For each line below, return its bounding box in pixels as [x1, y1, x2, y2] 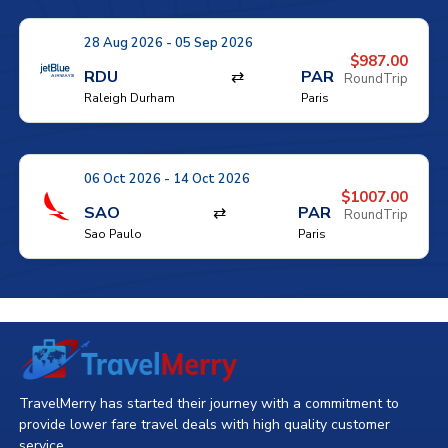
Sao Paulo [83, 225, 142, 242]
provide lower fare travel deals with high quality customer [18, 414, 390, 434]
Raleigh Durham [83, 89, 175, 106]
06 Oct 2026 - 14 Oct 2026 [83, 169, 250, 188]
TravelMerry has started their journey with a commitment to [18, 393, 399, 413]
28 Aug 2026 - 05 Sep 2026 [83, 33, 253, 52]
